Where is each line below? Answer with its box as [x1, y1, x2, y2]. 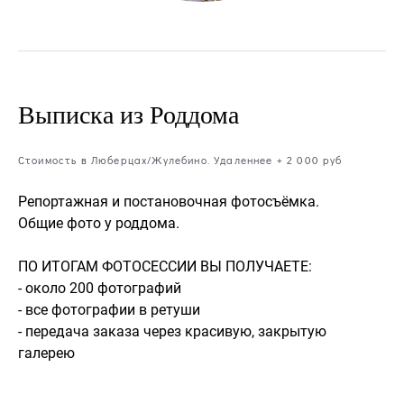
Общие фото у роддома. [18, 213, 179, 234]
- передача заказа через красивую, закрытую [18, 321, 326, 342]
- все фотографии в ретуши [18, 299, 200, 320]
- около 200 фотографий [18, 278, 185, 298]
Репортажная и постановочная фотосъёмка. [18, 191, 323, 212]
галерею [18, 343, 75, 363]
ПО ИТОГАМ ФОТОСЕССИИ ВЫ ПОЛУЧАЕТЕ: [18, 256, 312, 277]
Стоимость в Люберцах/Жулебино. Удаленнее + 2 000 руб [18, 153, 343, 168]
